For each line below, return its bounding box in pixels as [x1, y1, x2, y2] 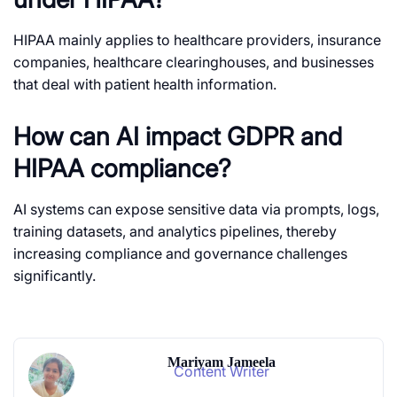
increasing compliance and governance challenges [13, 245, 347, 263]
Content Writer [173, 362, 269, 381]
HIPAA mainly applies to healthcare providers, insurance [13, 31, 381, 50]
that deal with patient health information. [13, 75, 276, 94]
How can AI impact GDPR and [13, 121, 342, 152]
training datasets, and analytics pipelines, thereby [13, 222, 337, 241]
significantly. [13, 267, 96, 285]
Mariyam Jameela [167, 354, 276, 370]
